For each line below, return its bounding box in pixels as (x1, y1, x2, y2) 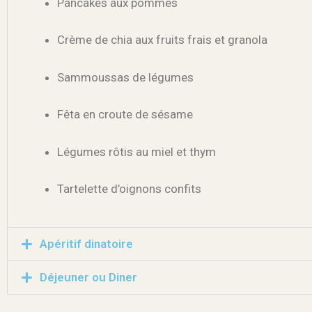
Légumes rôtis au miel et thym (57, 144, 216, 159)
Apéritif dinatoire (39, 236, 133, 251)
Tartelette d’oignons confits (57, 182, 201, 196)
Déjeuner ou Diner (39, 270, 137, 284)
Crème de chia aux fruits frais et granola (57, 33, 267, 47)
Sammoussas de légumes (57, 70, 194, 84)
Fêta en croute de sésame (57, 107, 193, 122)
